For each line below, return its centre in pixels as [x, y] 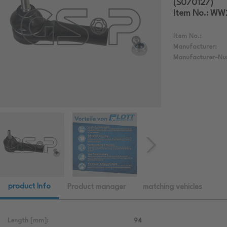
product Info [29, 187]
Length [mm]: [28, 221]
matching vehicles [173, 187]
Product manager [97, 187]
